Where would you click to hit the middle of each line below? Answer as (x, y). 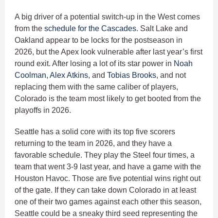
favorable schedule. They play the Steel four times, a (105, 155)
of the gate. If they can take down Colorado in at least (105, 190)
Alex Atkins (69, 75)
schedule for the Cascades (89, 29)
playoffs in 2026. (44, 110)
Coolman (30, 75)
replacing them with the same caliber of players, (96, 87)
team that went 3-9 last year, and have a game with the (108, 167)
